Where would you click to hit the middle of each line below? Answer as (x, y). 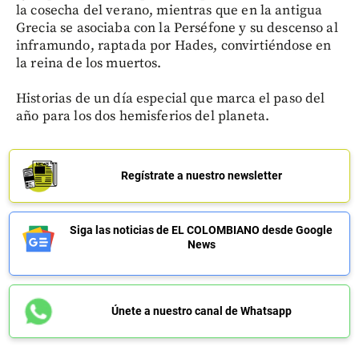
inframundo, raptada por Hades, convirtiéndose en (174, 45)
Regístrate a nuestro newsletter (201, 175)
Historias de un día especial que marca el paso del (171, 98)
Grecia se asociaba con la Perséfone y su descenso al (177, 28)
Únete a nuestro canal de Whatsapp (201, 311)
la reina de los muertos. (89, 63)
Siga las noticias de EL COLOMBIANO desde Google (201, 230)
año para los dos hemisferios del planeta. (143, 116)
